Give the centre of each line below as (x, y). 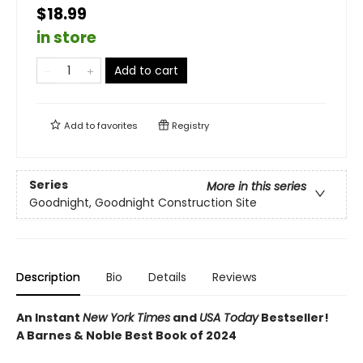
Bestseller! (294, 318)
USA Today (229, 318)
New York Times (126, 318)
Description (48, 277)
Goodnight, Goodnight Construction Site (143, 203)
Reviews (235, 277)
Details (167, 277)
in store (66, 38)
